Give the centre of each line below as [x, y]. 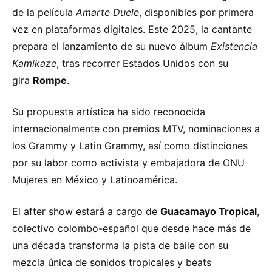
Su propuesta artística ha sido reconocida [109, 111]
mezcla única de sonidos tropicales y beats [112, 262]
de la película [42, 12]
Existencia [234, 46]
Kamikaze [34, 63]
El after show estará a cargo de [85, 211]
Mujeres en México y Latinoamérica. [95, 179]
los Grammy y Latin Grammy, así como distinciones [130, 145]
